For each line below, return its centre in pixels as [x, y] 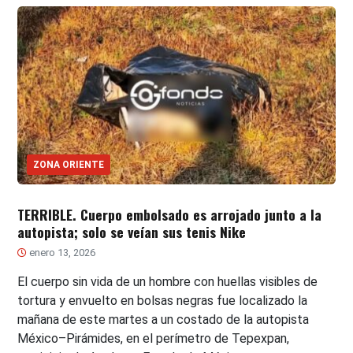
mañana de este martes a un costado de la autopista [163, 320]
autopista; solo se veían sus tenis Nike [132, 232]
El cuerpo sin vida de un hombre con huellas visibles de [168, 282]
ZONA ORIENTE [69, 165]
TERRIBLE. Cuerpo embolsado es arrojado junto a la [170, 215]
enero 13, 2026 [61, 253]
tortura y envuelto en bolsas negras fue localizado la [163, 301]
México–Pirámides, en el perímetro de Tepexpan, [154, 339]
